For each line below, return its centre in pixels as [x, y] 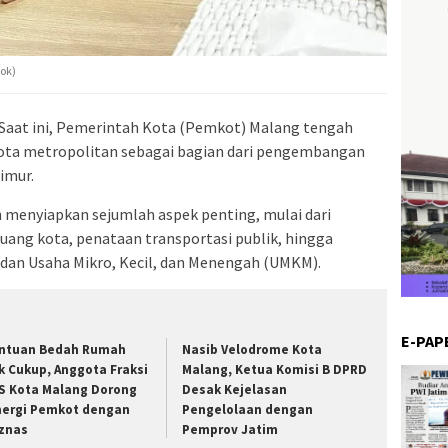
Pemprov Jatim [230, 429]
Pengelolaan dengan [248, 409]
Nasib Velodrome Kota [252, 349]
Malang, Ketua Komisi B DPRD [275, 369]
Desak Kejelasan [235, 389]
